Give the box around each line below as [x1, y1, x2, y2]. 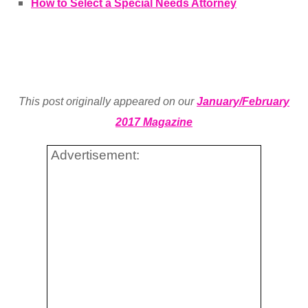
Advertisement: [51, 147, 140, 162]
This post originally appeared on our [19, 96, 197, 108]
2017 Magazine [115, 116, 192, 129]
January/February [197, 96, 289, 108]
